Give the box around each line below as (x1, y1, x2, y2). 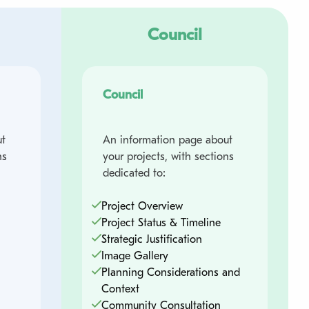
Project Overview (101, 199, 183, 212)
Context (101, 282, 139, 295)
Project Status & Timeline (101, 216, 221, 229)
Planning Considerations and (101, 266, 240, 279)
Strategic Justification (101, 232, 202, 246)
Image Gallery (101, 249, 168, 262)
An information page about (102, 133, 232, 146)
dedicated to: (102, 166, 166, 179)
